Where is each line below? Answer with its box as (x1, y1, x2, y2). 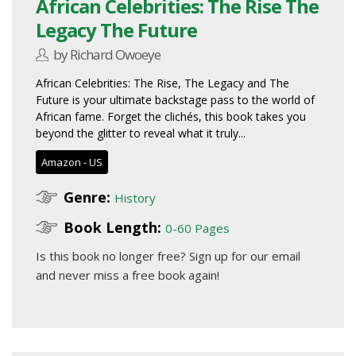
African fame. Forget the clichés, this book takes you (36, 109, 306, 125)
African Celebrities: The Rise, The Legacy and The (36, 75, 289, 91)
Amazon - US (41, 155, 103, 170)
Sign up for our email (189, 248, 300, 265)
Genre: (64, 188, 110, 207)
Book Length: (64, 218, 161, 238)
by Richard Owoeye (53, 45, 161, 64)
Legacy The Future (36, 17, 198, 44)
